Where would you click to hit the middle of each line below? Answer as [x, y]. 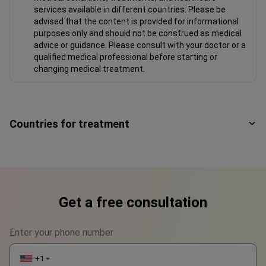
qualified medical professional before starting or [126, 57]
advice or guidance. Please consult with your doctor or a [140, 45]
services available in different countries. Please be [130, 9]
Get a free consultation [133, 202]
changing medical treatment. [89, 69]
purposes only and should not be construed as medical [138, 33]
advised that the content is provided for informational [136, 21]
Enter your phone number [61, 232]
